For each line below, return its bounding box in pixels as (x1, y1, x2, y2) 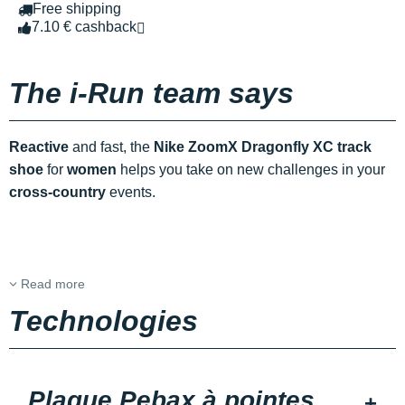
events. (106, 184, 155, 201)
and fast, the (69, 139, 154, 155)
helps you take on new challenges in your (117, 162, 385, 178)
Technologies (9, 305, 198, 338)
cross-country (9, 184, 106, 201)
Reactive (9, 139, 69, 155)
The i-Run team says (9, 77, 294, 110)
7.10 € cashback (32, 19, 137, 35)
